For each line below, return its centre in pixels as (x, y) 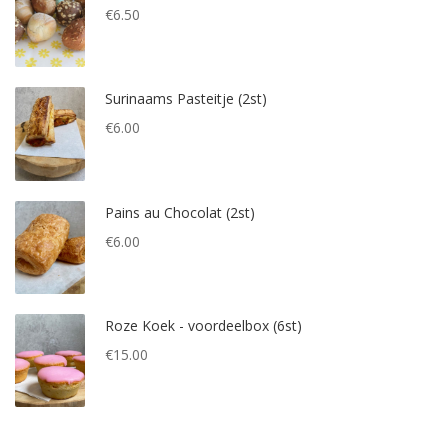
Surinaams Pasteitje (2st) (186, 99)
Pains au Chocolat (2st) (180, 212)
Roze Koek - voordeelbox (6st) (203, 325)
